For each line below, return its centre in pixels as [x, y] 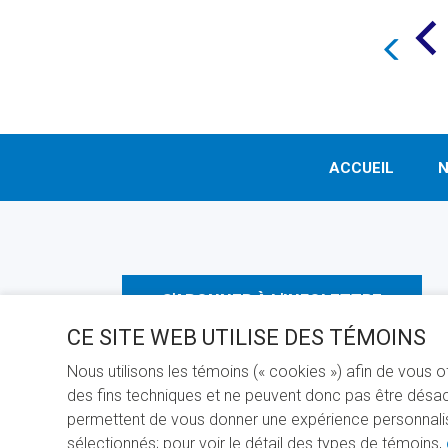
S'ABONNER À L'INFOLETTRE [271, 301]
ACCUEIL [361, 168]
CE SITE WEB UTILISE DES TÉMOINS [246, 337]
